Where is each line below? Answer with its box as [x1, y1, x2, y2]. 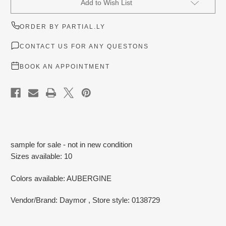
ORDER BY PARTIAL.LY [20, 23, 105, 30]
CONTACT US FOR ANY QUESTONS [20, 43, 149, 50]
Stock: [11, 3, 32, 11]
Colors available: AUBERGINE [11, 174, 111, 183]
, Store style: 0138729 [88, 196, 160, 205]
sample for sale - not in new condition [11, 140, 132, 149]
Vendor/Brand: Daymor [11, 196, 86, 205]
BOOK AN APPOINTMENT [20, 63, 110, 71]
